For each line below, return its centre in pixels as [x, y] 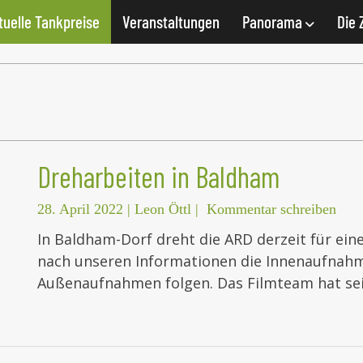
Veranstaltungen [171, 21]
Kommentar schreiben [271, 209]
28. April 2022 [80, 209]
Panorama [274, 21]
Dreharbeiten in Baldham [158, 177]
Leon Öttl [163, 209]
